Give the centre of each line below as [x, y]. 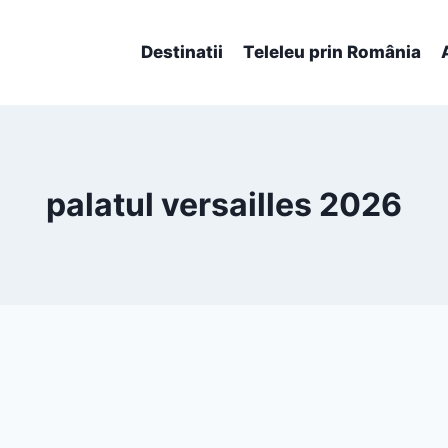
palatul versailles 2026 [224, 205]
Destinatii [181, 52]
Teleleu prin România [331, 52]
